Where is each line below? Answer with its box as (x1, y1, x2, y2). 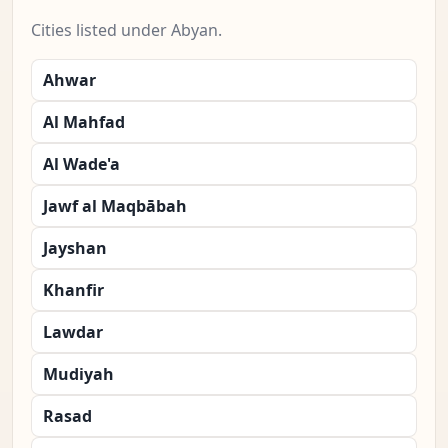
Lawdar (43, 321, 103, 344)
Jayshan (43, 237, 107, 260)
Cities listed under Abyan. (31, 19, 222, 42)
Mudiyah (43, 363, 114, 386)
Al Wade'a (43, 153, 120, 176)
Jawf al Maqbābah (43, 195, 187, 218)
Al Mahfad (43, 111, 125, 134)
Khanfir (43, 279, 104, 302)
